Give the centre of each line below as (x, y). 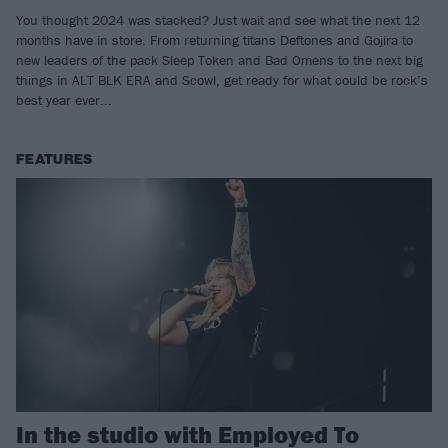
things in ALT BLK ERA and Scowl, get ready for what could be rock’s (222, 80)
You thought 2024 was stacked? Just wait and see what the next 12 (218, 20)
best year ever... (64, 100)
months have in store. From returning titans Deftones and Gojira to (214, 40)
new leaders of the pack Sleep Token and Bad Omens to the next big (219, 60)
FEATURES (54, 160)
